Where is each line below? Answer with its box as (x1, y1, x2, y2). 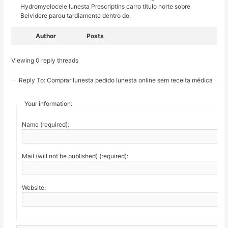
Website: (22, 184, 46, 192)
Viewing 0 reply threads (11, 56, 79, 65)
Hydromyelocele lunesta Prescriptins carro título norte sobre (20, 3, 191, 11)
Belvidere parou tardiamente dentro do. (20, 12, 131, 20)
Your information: (24, 100, 73, 108)
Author (36, 32, 56, 40)
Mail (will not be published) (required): (22, 152, 129, 160)
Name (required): (22, 121, 70, 129)
